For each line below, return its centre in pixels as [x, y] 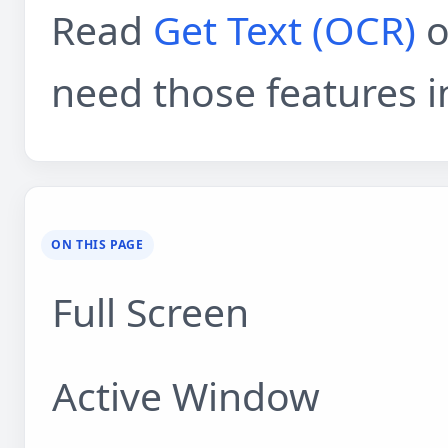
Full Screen [151, 312]
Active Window [186, 395]
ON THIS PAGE [97, 245]
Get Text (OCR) [284, 30]
